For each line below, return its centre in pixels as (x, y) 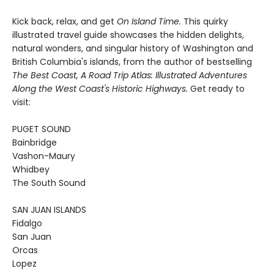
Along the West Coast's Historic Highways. (101, 89)
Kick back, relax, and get (65, 21)
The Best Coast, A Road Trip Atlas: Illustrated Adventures (130, 75)
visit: (21, 102)
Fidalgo (27, 223)
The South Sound (49, 183)
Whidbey (31, 169)
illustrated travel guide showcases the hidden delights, (128, 35)
